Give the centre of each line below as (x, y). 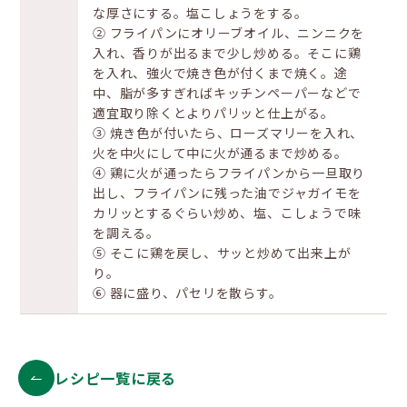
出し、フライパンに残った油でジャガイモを (227, 193)
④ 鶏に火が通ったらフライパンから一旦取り (229, 173)
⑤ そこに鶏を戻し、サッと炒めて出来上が (222, 253)
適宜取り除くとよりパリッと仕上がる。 (213, 113)
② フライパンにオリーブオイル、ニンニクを (229, 33)
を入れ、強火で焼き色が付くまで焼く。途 (220, 73)
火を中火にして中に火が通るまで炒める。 (220, 153)
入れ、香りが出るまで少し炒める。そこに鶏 (227, 53)
